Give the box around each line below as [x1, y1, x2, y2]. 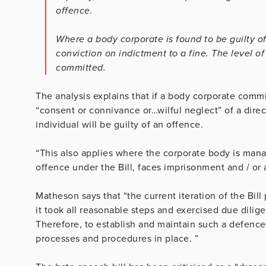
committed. [56, 61, 106, 74]
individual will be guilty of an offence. [36, 118, 203, 131]
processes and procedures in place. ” [36, 232, 198, 245]
